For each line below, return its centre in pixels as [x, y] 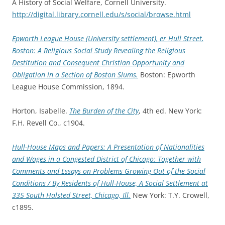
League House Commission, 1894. [68, 86]
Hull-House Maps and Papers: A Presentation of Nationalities [108, 147]
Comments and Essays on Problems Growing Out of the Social [109, 171]
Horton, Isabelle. [41, 110]
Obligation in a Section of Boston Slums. [75, 74]
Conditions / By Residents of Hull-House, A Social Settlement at [110, 183]
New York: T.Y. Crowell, [170, 195]
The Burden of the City [104, 110]
